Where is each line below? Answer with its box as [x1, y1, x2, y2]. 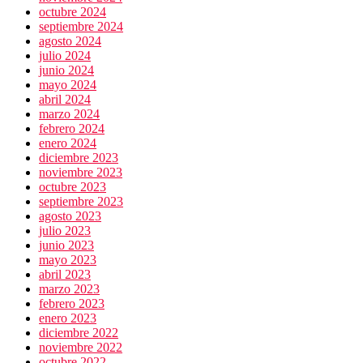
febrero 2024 [39, 121, 105, 135]
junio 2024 [39, 62, 94, 77]
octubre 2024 [39, 4, 106, 19]
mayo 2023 [39, 252, 96, 267]
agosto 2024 [39, 33, 101, 48]
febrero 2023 [39, 296, 105, 310]
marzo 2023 [39, 281, 100, 296]
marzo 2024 [39, 106, 100, 121]
